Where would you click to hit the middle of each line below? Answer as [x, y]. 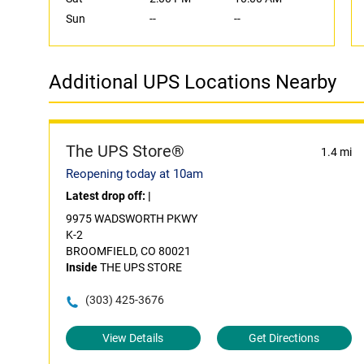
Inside [82, 267]
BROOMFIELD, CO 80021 [128, 251]
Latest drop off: [107, 196]
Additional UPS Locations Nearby [193, 82]
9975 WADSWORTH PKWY [132, 219]
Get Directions [284, 338]
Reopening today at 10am [134, 174]
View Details [133, 338]
